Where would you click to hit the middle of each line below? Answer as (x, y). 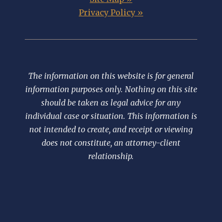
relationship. (111, 156)
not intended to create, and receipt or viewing (111, 129)
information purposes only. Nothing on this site (111, 89)
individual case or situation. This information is (111, 116)
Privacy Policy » (111, 12)
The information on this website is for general (111, 76)
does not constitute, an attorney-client (111, 142)
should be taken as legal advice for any (111, 102)
